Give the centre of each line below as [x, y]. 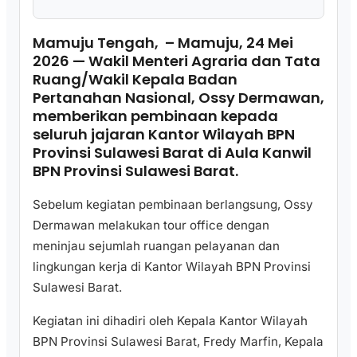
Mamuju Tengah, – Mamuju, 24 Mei [163, 43]
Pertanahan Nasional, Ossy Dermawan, [178, 98]
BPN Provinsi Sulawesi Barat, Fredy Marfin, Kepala [178, 341]
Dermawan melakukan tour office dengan [151, 226]
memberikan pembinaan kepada [155, 116]
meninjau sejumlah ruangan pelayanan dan [156, 246]
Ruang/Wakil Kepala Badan [135, 80]
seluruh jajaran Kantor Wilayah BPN [164, 135]
